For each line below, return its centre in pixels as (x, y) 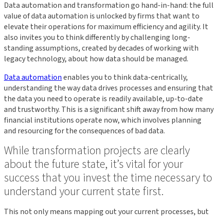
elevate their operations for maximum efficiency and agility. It (106, 27)
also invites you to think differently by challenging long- (97, 38)
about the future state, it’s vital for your (93, 164)
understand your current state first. (84, 192)
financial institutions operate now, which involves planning (103, 120)
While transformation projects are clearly (97, 151)
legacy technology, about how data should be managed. (96, 59)
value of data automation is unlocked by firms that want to (102, 16)
